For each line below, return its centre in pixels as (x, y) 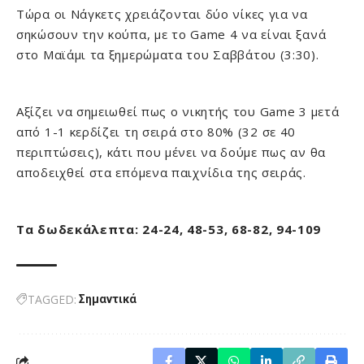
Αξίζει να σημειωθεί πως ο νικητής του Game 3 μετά (178, 111)
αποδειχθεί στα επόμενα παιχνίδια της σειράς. (161, 172)
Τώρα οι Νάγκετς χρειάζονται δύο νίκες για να (162, 14)
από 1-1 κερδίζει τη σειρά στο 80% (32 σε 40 (156, 132)
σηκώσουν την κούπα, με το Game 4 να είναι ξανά (171, 34)
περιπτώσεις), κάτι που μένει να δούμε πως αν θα (171, 152)
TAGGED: (52, 299)
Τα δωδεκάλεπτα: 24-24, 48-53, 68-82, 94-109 (169, 229)
